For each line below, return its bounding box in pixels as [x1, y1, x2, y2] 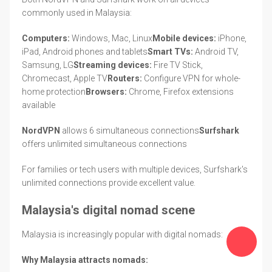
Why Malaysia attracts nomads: [22, 254, 148, 265]
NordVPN [22, 125, 60, 135]
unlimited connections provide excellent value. [22, 177, 195, 188]
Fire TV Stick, [152, 59, 203, 70]
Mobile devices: [152, 33, 216, 43]
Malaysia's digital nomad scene [22, 202, 195, 217]
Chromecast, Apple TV [22, 73, 107, 83]
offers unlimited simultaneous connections [22, 138, 187, 149]
